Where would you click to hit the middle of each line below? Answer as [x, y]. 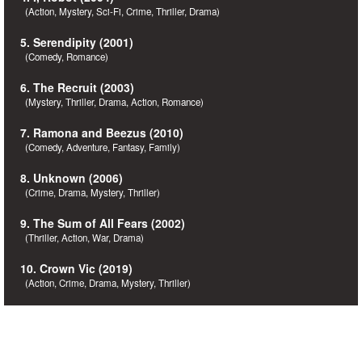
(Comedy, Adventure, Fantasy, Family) [100, 147]
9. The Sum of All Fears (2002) [103, 223]
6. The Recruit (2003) [77, 87]
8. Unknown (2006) [72, 178]
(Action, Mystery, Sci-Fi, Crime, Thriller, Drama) [120, 11]
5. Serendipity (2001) [77, 42]
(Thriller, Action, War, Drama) [82, 238]
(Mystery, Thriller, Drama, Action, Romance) [112, 102]
